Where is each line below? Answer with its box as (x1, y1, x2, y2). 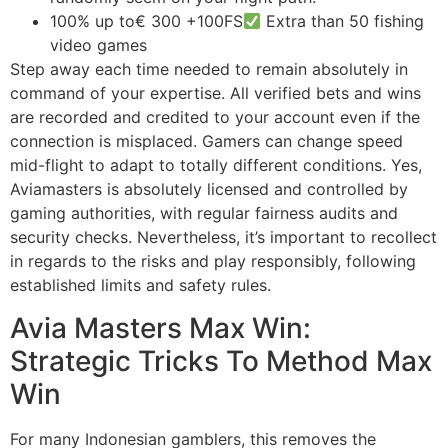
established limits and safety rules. (10, 275, 271, 296)
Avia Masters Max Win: (10, 310, 311, 345)
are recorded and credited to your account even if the (10, 107, 420, 128)
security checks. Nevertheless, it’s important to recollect (10, 227, 437, 248)
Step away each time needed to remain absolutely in (10, 59, 408, 80)
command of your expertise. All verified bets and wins (10, 83, 421, 104)
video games (50, 35, 147, 56)
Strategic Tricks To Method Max (10, 343, 432, 378)
